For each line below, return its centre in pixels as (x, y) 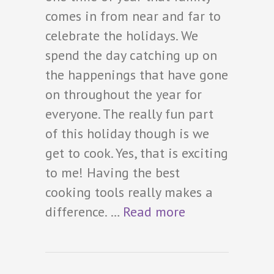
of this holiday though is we (127, 133)
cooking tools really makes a (129, 192)
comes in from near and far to (133, 16)
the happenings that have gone (137, 74)
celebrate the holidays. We (122, 35)
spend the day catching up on (131, 55)
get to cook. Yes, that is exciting (137, 153)
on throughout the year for (124, 94)
